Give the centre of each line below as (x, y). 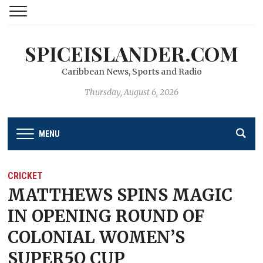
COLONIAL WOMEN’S (97, 237)
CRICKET (26, 176)
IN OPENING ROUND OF (106, 216)
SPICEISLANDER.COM (131, 53)
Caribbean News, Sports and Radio (131, 72)
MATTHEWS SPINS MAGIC (120, 195)
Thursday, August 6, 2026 (131, 92)
